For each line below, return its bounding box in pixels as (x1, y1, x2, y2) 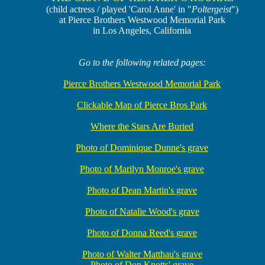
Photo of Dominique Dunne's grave (76, 143, 208, 153)
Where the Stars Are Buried (91, 121, 193, 131)
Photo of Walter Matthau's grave (82, 249, 202, 259)
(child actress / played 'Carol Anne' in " (46, 4, 192, 14)
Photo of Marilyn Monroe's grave (80, 164, 204, 174)
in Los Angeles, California (93, 25, 191, 35)
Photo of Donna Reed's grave (87, 228, 197, 238)
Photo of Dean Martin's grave (87, 185, 197, 195)
